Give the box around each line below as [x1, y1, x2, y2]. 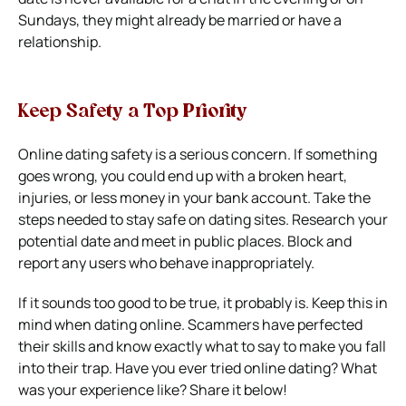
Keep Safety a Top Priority [18, 103, 247, 122]
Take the [314, 188, 371, 208]
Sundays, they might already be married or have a [18, 10, 342, 31]
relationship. [18, 32, 101, 53]
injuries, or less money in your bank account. [18, 188, 314, 208]
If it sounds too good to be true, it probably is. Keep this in [18, 293, 388, 314]
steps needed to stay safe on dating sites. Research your [18, 209, 388, 230]
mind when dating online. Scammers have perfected [18, 314, 362, 335]
